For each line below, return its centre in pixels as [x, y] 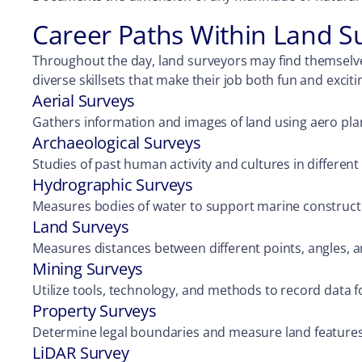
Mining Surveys [88, 269]
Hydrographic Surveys [113, 185]
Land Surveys [81, 227]
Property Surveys [95, 311]
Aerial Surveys [84, 101]
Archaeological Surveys [117, 143]
